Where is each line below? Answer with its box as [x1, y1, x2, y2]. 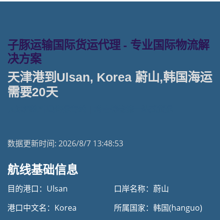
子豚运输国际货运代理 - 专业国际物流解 [7, 39, 209, 52]
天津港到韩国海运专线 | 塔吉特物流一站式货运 [7, 104, 173, 114]
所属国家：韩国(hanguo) [114, 202, 202, 213]
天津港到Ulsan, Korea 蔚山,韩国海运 [7, 70, 212, 84]
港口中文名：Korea [7, 202, 77, 213]
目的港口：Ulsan [7, 183, 68, 194]
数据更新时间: [7, 138, 58, 149]
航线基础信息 [7, 163, 78, 176]
